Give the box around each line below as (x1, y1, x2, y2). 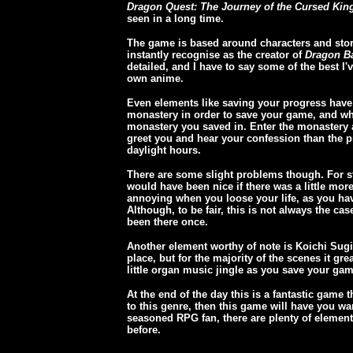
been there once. (127, 216, 208, 228)
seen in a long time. (127, 13, 224, 24)
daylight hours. (127, 144, 201, 156)
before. (127, 324, 161, 336)
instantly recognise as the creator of (127, 49, 305, 61)
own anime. (127, 72, 184, 84)
